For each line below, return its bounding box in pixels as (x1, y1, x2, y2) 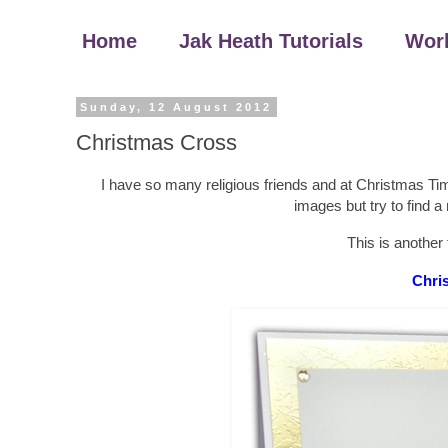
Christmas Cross (76, 129, 237, 155)
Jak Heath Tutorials (179, 30, 363, 52)
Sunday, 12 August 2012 (80, 101, 273, 113)
